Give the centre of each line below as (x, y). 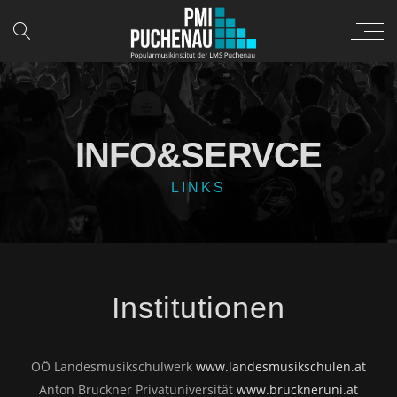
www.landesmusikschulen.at (281, 366)
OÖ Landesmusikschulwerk (113, 366)
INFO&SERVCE (198, 155)
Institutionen (198, 307)
